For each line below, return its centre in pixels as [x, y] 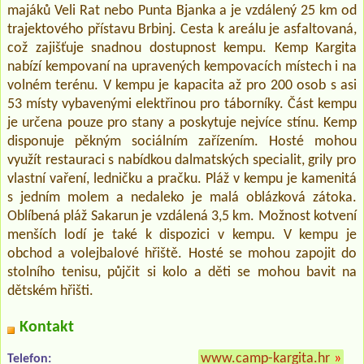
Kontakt [47, 327]
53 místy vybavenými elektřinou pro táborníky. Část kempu [182, 104]
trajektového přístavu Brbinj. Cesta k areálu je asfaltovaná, [182, 29]
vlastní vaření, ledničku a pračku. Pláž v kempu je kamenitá [182, 179]
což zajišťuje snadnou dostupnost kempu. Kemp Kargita [182, 48]
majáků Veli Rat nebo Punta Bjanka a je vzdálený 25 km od [182, 11]
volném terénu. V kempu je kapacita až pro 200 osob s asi [182, 85]
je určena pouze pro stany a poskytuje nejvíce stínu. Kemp [182, 123]
